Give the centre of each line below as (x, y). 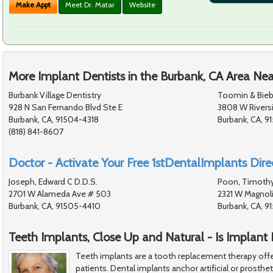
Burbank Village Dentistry (55, 95)
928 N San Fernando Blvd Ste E (66, 107)
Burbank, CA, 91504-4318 (54, 119)
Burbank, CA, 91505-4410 (55, 206)
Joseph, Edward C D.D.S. (53, 181)
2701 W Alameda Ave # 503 (60, 193)
